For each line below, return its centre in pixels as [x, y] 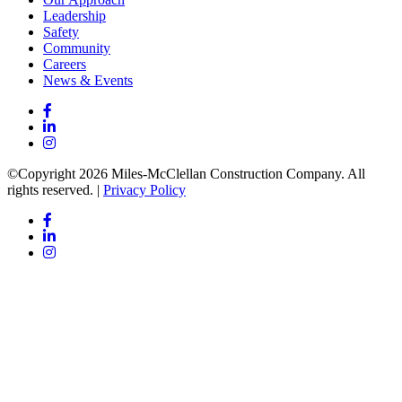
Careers [65, 65]
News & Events [88, 81]
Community [77, 48]
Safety [61, 32]
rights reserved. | [55, 190]
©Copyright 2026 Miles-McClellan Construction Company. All [186, 174]
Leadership [74, 16]
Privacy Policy [144, 190]
